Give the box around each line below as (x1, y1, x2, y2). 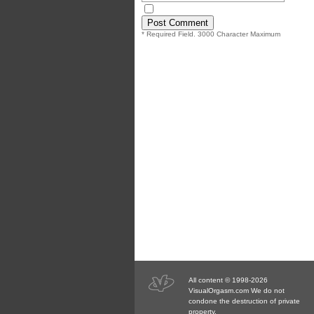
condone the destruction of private (189, 297, 300, 306)
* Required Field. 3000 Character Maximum (142, 30, 280, 38)
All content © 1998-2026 (189, 276, 268, 285)
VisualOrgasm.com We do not (189, 287, 285, 295)
